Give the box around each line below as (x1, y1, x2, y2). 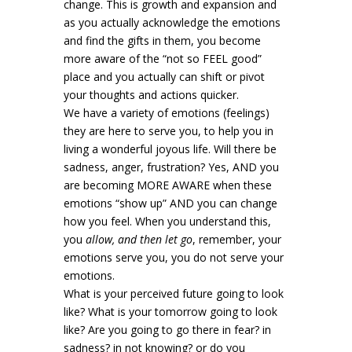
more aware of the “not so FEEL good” (63, 51, 262, 67)
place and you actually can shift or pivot (63, 69, 265, 85)
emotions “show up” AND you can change (63, 196, 277, 211)
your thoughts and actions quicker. (63, 87, 239, 103)
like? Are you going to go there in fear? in (63, 322, 271, 338)
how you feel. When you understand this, (63, 214, 271, 229)
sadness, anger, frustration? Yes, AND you (63, 159, 279, 175)
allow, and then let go (85, 232, 192, 247)
